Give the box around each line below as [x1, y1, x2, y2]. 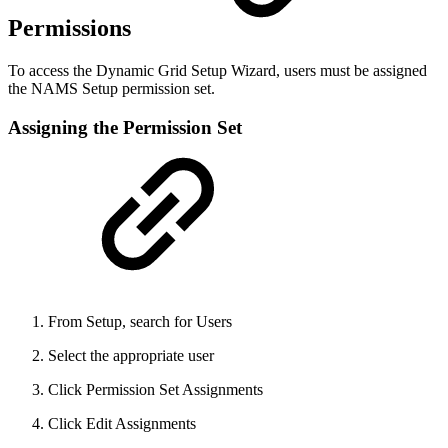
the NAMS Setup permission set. [8, 80, 215, 98]
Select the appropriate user [48, 346, 214, 364]
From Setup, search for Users [48, 312, 232, 330]
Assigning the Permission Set [8, 116, 242, 138]
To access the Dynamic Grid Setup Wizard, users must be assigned [8, 62, 427, 80]
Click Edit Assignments [48, 414, 196, 432]
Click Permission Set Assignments [48, 380, 263, 398]
